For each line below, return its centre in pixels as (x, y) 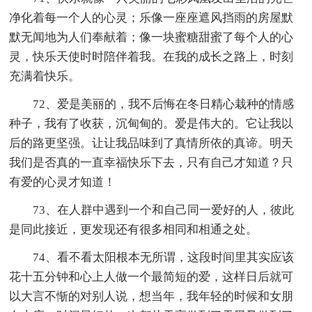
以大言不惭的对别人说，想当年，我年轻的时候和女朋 (151, 297)
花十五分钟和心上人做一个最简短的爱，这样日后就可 (151, 277)
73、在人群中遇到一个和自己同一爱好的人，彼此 (164, 210)
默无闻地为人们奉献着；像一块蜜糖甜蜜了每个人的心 (151, 38)
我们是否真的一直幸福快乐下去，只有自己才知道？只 (151, 163)
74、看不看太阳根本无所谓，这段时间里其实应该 (164, 258)
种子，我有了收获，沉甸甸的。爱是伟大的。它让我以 (151, 124)
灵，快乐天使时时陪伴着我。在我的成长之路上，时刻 (151, 57)
